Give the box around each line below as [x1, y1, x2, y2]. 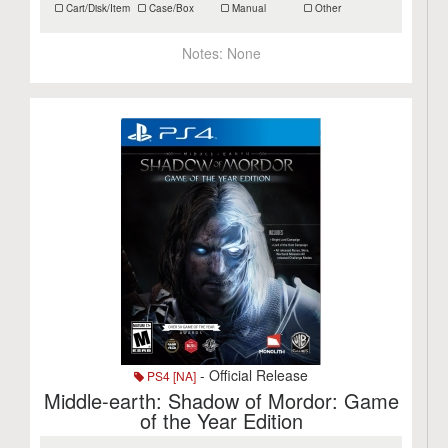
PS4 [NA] [144, 367, 197, 384]
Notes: [181, 43, 227, 63]
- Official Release [196, 365, 309, 385]
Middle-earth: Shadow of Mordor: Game [43, 386, 399, 415]
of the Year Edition [139, 406, 303, 435]
